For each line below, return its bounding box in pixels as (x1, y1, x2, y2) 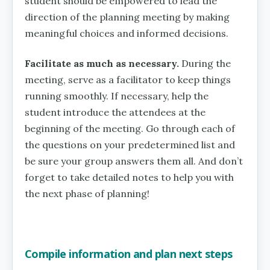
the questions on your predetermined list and (25, 138, 235, 151)
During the (179, 57, 231, 69)
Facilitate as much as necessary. (25, 57, 179, 69)
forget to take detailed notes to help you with (25, 171, 234, 183)
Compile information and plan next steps (25, 246, 233, 261)
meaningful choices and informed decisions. (25, 27, 228, 39)
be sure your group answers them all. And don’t (25, 154, 243, 167)
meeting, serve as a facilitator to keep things (25, 73, 231, 86)
